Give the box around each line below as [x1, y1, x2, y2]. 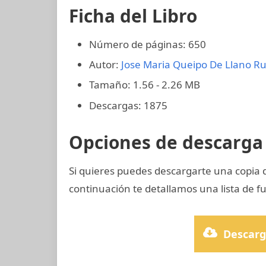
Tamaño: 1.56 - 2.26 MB [89, 78, 200, 92]
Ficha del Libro [69, 3, 197, 28]
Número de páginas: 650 [89, 37, 206, 51]
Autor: [89, 58, 121, 72]
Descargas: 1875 [89, 98, 167, 112]
